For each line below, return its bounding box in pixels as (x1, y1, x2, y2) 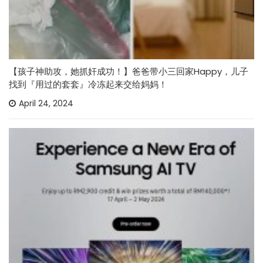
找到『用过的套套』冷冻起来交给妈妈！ (9, 77, 167, 90)
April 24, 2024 (19, 97, 73, 109)
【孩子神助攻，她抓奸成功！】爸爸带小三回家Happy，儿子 (9, 65, 248, 77)
